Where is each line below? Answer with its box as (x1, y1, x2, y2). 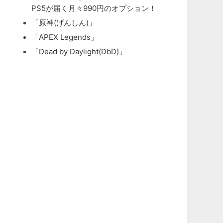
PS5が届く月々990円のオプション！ (31, 3, 156, 13)
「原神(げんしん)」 (31, 18, 96, 27)
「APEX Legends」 (31, 32, 98, 42)
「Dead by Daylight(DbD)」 (31, 47, 126, 56)
